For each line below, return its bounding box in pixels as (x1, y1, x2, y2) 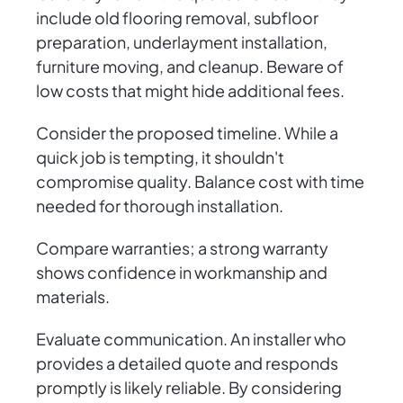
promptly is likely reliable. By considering (36, 377, 342, 399)
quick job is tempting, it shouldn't (36, 147, 284, 168)
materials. (36, 286, 110, 308)
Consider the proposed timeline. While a (36, 122, 338, 144)
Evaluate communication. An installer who (36, 328, 346, 350)
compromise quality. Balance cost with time (36, 171, 364, 193)
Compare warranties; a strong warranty (36, 237, 328, 259)
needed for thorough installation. (36, 195, 283, 217)
